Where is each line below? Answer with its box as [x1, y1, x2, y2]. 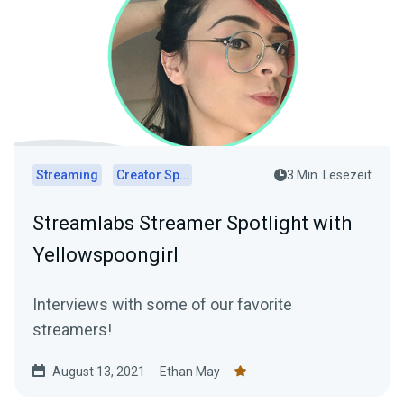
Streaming [36, 167, 98, 182]
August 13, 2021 [52, 363, 145, 379]
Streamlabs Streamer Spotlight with [32, 211, 352, 234]
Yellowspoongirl [32, 243, 179, 266]
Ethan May [160, 363, 220, 379]
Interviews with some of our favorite [32, 294, 292, 314]
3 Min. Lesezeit [287, 167, 372, 182]
